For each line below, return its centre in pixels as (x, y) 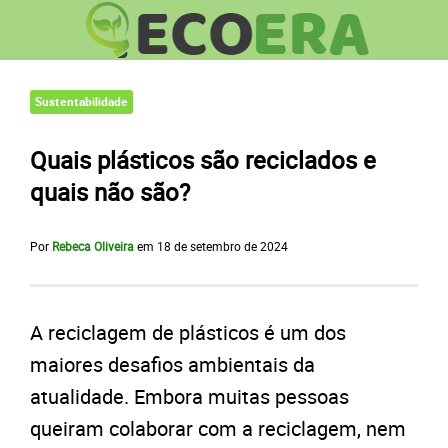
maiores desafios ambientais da (172, 364)
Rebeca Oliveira (93, 246)
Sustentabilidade (81, 102)
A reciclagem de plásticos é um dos (188, 332)
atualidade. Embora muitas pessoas (189, 396)
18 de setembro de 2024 (222, 246)
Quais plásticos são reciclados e (203, 160)
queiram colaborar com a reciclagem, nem (218, 428)
